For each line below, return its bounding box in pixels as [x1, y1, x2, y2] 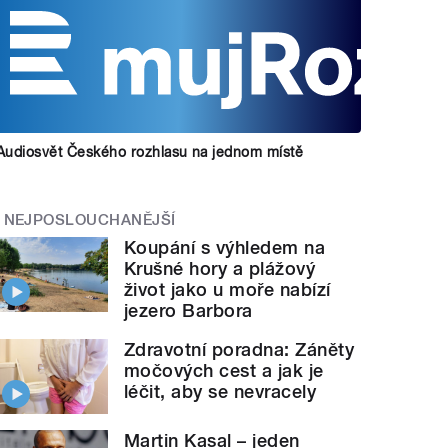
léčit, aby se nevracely [124, 381, 317, 403]
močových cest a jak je [124, 360, 324, 382]
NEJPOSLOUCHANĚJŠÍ [3, 210, 176, 229]
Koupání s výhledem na [124, 237, 326, 259]
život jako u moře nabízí [124, 279, 331, 301]
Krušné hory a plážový [124, 258, 316, 280]
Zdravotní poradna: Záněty [124, 339, 355, 361]
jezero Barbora [124, 300, 253, 322]
